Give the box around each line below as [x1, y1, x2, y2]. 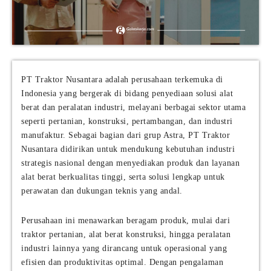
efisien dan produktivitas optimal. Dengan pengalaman [21, 258, 223, 267]
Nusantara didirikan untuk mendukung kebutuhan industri [21, 145, 235, 154]
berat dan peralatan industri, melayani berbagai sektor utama [21, 103, 246, 113]
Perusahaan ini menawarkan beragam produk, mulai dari [21, 216, 230, 226]
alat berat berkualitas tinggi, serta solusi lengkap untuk [21, 172, 225, 182]
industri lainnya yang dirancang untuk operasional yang [21, 244, 227, 253]
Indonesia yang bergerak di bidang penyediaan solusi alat [21, 89, 233, 99]
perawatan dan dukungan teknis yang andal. [21, 186, 183, 196]
